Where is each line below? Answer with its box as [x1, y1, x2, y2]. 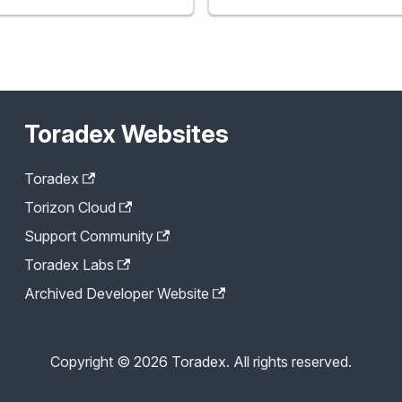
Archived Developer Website [23, 284, 209, 303]
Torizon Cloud [23, 198, 116, 217]
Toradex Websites [23, 119, 229, 150]
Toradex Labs [23, 256, 114, 275]
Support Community [23, 227, 153, 246]
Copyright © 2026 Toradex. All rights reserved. [50, 353, 352, 371]
